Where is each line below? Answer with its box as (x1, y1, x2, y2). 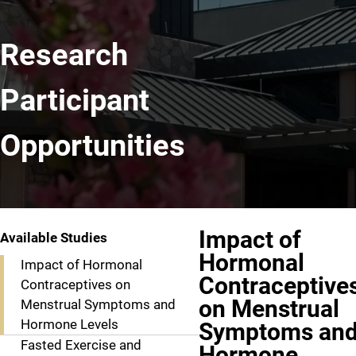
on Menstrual (199, 295, 339, 323)
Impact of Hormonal (20, 256, 142, 273)
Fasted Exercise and (20, 336, 141, 353)
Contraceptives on (20, 276, 130, 292)
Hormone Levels (20, 315, 118, 332)
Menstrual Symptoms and (20, 296, 176, 312)
